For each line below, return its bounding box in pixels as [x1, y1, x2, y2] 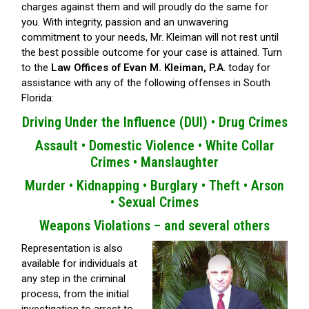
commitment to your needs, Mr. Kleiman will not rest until [21, 31, 279, 44]
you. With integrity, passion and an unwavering [21, 16, 228, 29]
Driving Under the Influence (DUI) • [21, 114, 219, 131]
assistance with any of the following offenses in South [21, 77, 270, 90]
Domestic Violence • [88, 137, 206, 154]
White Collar [205, 137, 275, 154]
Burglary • [150, 177, 209, 195]
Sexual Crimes [118, 194, 199, 211]
